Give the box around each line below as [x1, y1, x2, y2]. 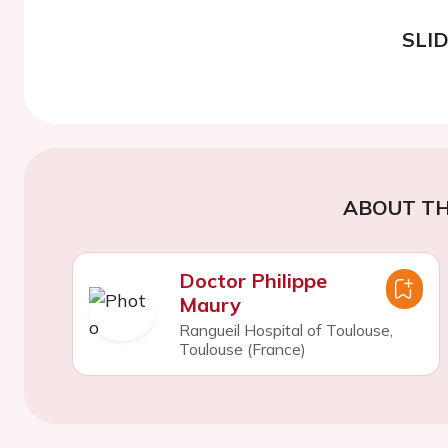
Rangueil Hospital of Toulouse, [178, 319, 393, 340]
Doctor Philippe [178, 267, 327, 293]
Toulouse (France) [178, 338, 306, 359]
